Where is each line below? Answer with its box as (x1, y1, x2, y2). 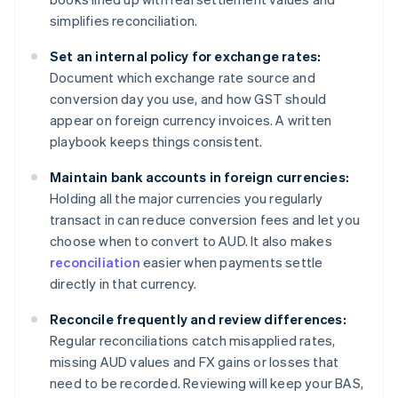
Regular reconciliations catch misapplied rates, (50, 331, 336, 350)
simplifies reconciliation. (50, 12, 198, 30)
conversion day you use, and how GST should (50, 90, 327, 108)
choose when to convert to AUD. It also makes (50, 232, 332, 251)
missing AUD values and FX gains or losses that (50, 353, 339, 371)
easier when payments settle (139, 253, 323, 272)
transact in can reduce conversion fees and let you (50, 211, 361, 229)
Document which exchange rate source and (50, 68, 315, 87)
